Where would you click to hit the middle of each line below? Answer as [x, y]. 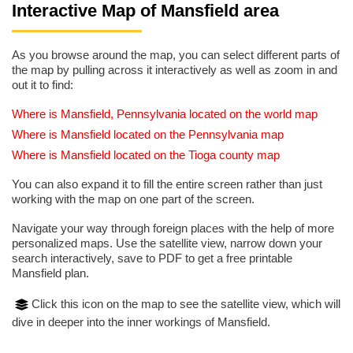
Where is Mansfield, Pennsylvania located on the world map [165, 114]
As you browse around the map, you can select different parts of [176, 55]
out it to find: [43, 85]
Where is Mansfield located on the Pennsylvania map [148, 135]
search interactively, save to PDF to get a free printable [152, 258]
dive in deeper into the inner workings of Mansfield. [141, 322]
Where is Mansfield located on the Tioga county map [146, 155]
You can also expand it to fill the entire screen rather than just [167, 184]
